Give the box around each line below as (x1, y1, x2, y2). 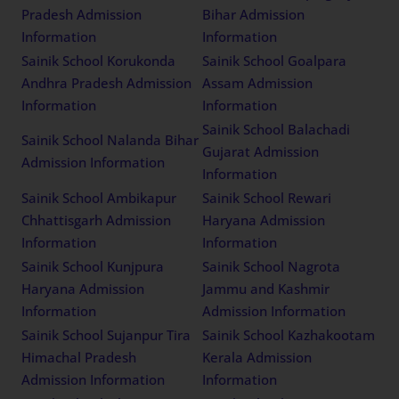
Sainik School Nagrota (202, 256, 341, 275)
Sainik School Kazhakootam (202, 325, 376, 344)
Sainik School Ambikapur (21, 188, 177, 207)
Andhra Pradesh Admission (21, 73, 192, 92)
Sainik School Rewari (202, 188, 332, 207)
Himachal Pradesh (21, 347, 137, 366)
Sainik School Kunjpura (21, 256, 165, 275)
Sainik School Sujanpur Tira (21, 325, 191, 344)
